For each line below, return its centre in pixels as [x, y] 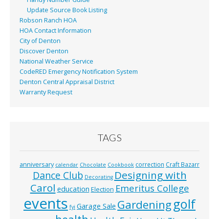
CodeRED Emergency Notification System [79, 71]
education [73, 188]
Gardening [144, 204]
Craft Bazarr [183, 164]
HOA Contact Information [55, 30]
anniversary [37, 164]
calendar [67, 164]
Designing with [150, 175]
